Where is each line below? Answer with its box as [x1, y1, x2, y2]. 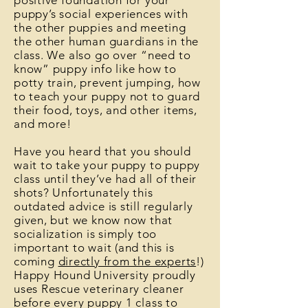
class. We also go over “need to [14, 48, 191, 62]
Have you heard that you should [14, 144, 191, 158]
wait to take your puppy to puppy [14, 158, 201, 172]
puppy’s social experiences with [14, 7, 188, 21]
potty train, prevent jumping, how [14, 76, 201, 89]
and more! [14, 117, 72, 131]
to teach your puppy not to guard [14, 89, 201, 103]
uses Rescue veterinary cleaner [14, 282, 184, 296]
